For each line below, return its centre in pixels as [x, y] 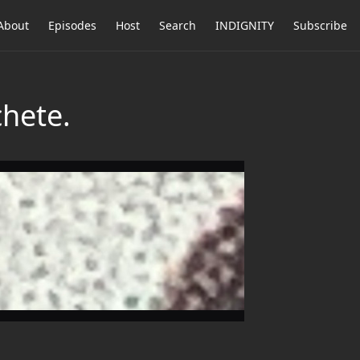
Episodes [72, 25]
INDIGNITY [245, 25]
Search [178, 25]
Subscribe [320, 25]
